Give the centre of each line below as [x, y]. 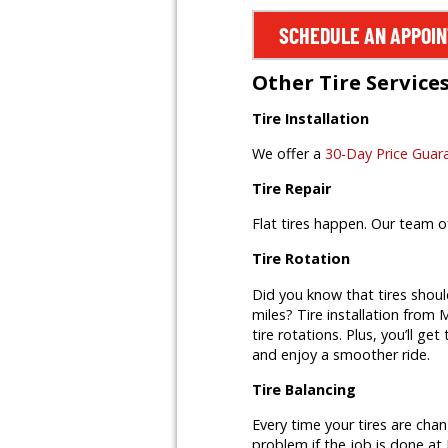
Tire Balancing [303, 390]
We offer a [288, 154]
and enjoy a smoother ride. [340, 355]
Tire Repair [291, 189]
